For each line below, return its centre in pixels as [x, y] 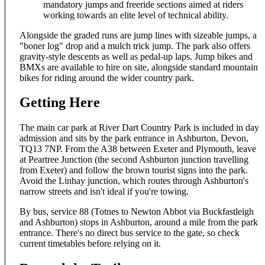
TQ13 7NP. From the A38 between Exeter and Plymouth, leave [138, 149]
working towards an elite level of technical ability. [136, 15]
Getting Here [60, 103]
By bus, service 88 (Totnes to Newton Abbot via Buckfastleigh [137, 212]
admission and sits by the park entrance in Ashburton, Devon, [134, 138]
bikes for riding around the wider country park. [107, 77]
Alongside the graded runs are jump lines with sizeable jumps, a [138, 35]
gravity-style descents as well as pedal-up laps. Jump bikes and [136, 56]
